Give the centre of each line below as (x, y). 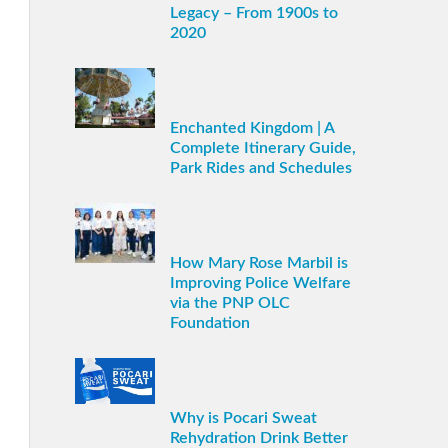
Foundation (209, 323)
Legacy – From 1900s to (253, 13)
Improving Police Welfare (260, 283)
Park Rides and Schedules (260, 168)
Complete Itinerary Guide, (262, 148)
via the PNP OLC (229, 303)
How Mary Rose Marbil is (258, 263)
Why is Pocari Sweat (243, 418)
